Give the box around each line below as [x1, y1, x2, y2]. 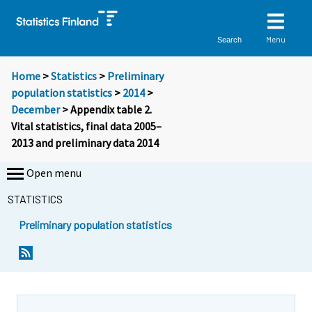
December [11, 102, 60, 117]
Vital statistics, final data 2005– [11, 119, 162, 134]
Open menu [26, 166, 81, 180]
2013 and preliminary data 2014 [11, 136, 159, 150]
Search [217, 35, 242, 44]
